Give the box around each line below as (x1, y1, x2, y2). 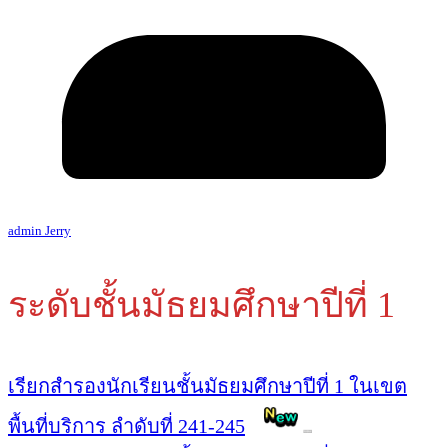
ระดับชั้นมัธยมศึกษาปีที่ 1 (8, 284, 395, 325)
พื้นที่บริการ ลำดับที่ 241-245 (8, 414, 245, 437)
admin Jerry (8, 222, 71, 238)
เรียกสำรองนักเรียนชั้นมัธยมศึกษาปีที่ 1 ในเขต (8, 374, 407, 397)
